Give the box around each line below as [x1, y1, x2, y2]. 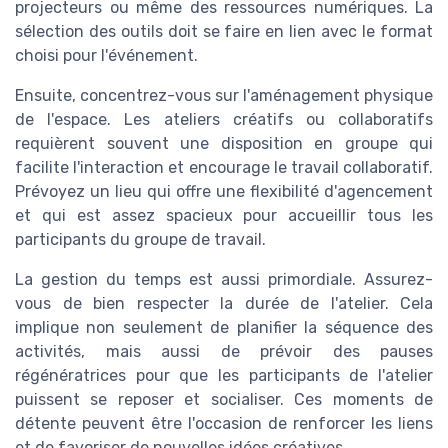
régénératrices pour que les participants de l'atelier [15, 366, 433, 386]
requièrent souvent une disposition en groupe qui [15, 134, 433, 154]
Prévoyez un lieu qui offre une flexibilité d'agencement [15, 182, 433, 202]
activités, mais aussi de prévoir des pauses [15, 342, 433, 362]
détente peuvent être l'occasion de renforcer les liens [15, 414, 433, 434]
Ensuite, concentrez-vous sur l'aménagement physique [15, 86, 433, 106]
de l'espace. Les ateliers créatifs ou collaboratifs [15, 110, 433, 130]
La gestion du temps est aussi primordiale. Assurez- [15, 270, 433, 290]
